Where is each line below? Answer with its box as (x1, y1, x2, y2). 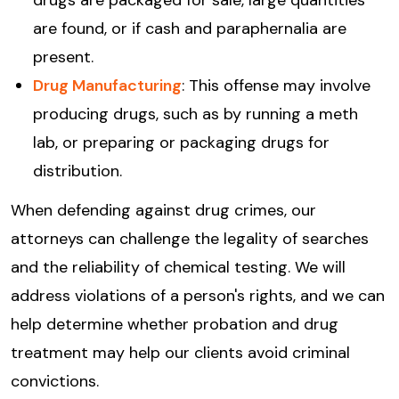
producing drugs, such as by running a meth (33, 103, 358, 126)
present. (33, 46, 94, 69)
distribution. (33, 160, 122, 183)
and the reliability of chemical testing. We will (11, 256, 346, 279)
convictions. (11, 370, 99, 393)
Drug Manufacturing (33, 75, 182, 97)
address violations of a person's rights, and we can (11, 285, 385, 307)
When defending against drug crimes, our (11, 199, 316, 222)
